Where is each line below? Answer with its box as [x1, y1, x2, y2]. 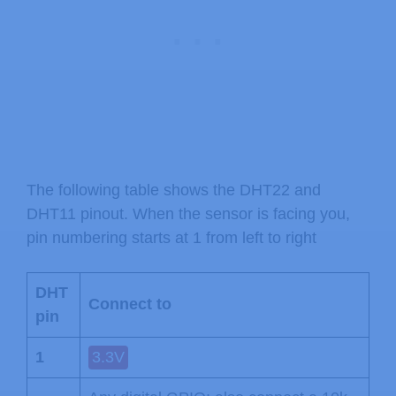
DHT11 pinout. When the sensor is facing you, [27, 204, 350, 223]
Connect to [88, 294, 171, 313]
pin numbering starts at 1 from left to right [27, 228, 316, 247]
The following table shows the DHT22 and [27, 180, 321, 199]
